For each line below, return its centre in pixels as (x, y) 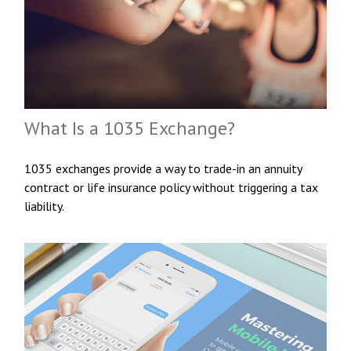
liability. (45, 206)
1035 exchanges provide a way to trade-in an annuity (163, 169)
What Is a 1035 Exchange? (130, 128)
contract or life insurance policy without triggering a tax (172, 188)
